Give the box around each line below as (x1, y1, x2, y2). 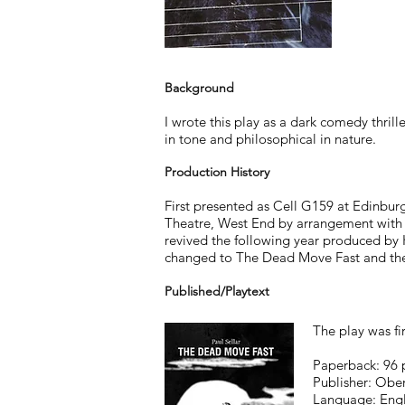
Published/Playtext (165, 283, 269, 299)
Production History (165, 164, 269, 180)
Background (165, 80, 234, 96)
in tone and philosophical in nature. (165, 130, 376, 147)
